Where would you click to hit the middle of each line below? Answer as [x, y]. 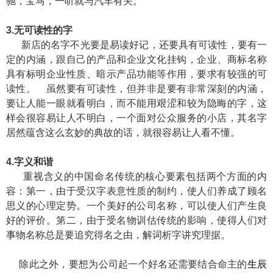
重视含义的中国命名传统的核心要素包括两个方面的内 [136, 176]
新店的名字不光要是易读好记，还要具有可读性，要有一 [136, 45]
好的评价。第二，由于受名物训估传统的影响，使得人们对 [136, 220]
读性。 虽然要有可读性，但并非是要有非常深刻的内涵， [136, 89]
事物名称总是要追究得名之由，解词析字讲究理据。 [118, 235]
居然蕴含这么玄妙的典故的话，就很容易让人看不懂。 [123, 133]
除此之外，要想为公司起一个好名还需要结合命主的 [127, 264]
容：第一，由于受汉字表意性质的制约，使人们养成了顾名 [136, 191]
